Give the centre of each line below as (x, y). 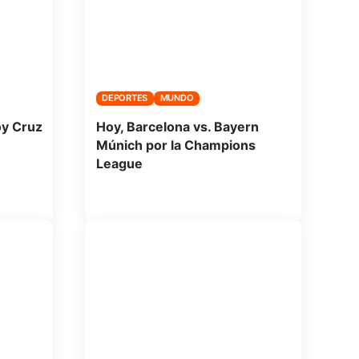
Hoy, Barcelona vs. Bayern (177, 126)
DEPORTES (125, 98)
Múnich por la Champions (175, 145)
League (119, 163)
